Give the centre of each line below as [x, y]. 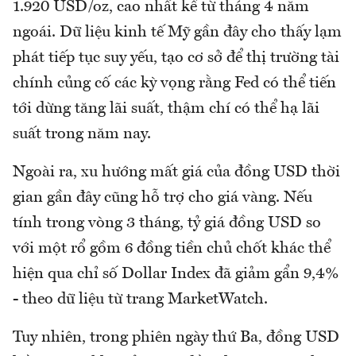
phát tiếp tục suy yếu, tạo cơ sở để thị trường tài [176, 58]
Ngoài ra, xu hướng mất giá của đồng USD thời [176, 173]
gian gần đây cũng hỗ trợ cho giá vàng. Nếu [163, 198]
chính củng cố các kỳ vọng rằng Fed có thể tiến [174, 84]
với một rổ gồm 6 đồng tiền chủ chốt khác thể [172, 249]
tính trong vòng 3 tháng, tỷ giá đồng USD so [167, 224]
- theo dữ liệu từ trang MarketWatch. [140, 300]
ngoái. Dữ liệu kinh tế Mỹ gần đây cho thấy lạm [177, 33]
